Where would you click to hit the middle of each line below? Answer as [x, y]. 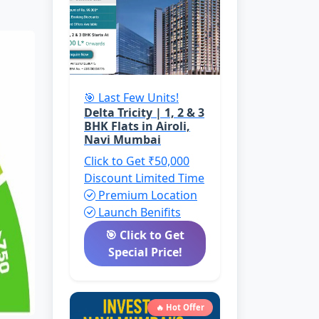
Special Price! [145, 252]
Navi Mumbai [122, 140]
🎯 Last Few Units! [131, 98]
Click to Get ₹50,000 [137, 161]
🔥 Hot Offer [180, 307]
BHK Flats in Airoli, [137, 126]
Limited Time [170, 178]
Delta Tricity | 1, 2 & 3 [144, 113]
